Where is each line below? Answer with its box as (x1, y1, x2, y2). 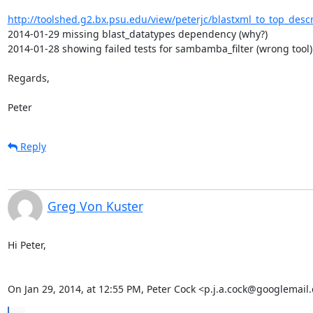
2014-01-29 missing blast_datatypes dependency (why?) (7, 27, 268, 41)
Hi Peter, (7, 238, 46, 252)
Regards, (7, 71, 50, 85)
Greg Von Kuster (47, 197, 143, 214)
